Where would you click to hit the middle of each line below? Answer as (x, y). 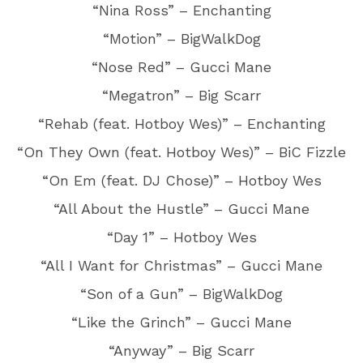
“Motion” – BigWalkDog (181, 38)
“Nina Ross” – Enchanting (181, 10)
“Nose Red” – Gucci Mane (181, 67)
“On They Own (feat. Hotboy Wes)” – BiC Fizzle (181, 152)
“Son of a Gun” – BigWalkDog (181, 294)
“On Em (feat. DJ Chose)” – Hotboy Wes (181, 180)
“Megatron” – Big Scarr (181, 95)
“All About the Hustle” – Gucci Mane (181, 209)
